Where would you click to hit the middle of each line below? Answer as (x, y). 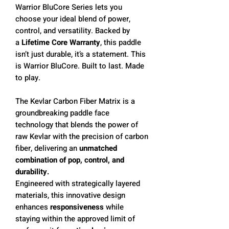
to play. (28, 77)
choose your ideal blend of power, (73, 19)
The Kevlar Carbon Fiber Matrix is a (75, 101)
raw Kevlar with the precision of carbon (82, 136)
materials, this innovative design (70, 195)
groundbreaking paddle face (62, 113)
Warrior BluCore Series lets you (69, 7)
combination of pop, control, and (70, 160)
